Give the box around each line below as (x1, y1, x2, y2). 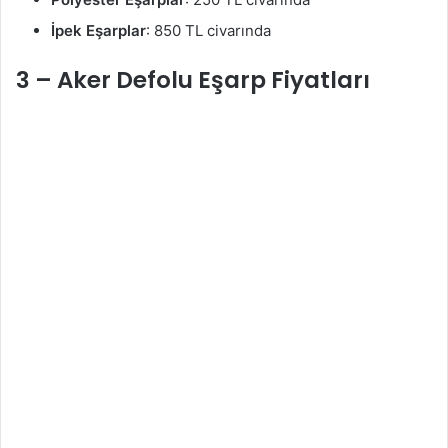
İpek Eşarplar (51, 21, 146, 41)
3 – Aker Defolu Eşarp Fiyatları (16, 64, 370, 97)
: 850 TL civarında (146, 21, 271, 41)
